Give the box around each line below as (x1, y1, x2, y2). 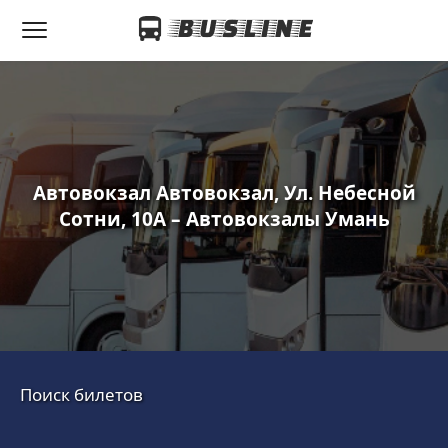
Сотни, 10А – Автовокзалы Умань (58, 206, 390, 232)
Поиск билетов (20, 383, 143, 406)
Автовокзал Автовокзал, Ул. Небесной (32, 180, 416, 206)
